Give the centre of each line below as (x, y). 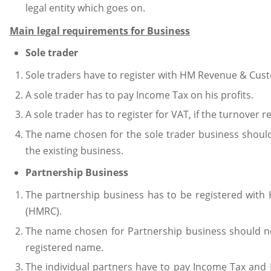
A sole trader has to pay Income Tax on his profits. (139, 95)
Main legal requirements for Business (100, 31)
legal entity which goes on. (85, 8)
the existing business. (74, 150)
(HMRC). (43, 211)
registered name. (64, 247)
